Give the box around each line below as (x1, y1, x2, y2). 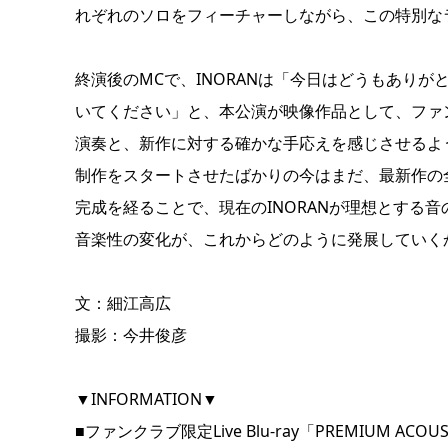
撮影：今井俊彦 (74, 324, 187, 347)
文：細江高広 (74, 292, 171, 315)
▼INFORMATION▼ (74, 388, 218, 411)
